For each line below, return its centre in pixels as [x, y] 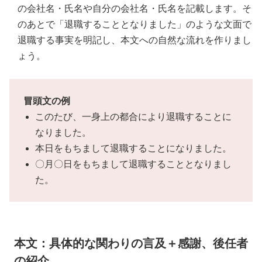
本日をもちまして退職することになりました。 [133, 148]
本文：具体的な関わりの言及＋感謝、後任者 [131, 243]
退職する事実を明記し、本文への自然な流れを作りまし [135, 40]
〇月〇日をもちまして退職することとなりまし [133, 164]
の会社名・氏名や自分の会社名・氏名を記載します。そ [135, 8]
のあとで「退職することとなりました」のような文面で [135, 24]
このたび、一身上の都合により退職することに [133, 116]
